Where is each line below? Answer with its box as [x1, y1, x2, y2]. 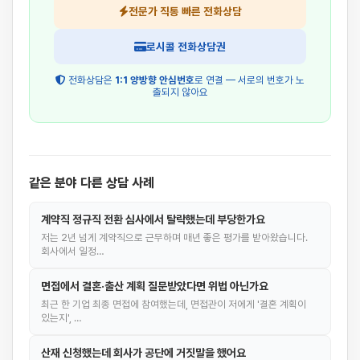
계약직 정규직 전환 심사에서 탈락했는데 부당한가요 [41, 213, 265, 226]
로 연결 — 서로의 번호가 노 [194, 74, 305, 86]
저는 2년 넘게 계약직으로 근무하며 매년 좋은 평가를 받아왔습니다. [41, 231, 308, 243]
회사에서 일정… [41, 245, 104, 257]
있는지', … [41, 312, 82, 324]
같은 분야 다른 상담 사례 [29, 175, 154, 190]
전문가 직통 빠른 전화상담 [128, 5, 242, 18]
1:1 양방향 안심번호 [115, 74, 194, 86]
